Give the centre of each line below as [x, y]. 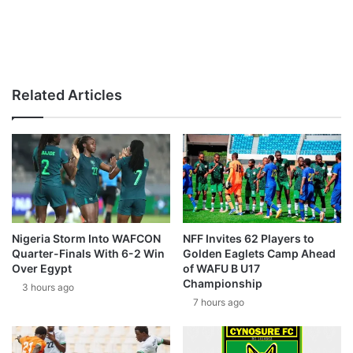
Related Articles [67, 95]
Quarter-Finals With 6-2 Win [88, 254]
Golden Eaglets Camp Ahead [259, 254]
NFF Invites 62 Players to [249, 239]
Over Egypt [42, 269]
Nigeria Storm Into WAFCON [86, 239]
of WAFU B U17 [221, 269]
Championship [223, 284]
